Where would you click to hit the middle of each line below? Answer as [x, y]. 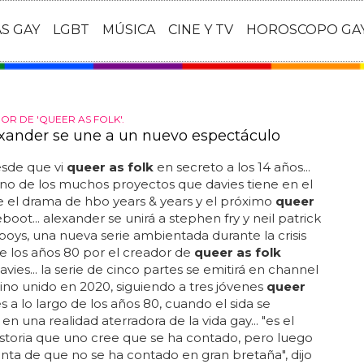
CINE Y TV [201, 30]
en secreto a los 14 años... [232, 167]
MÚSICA [129, 30]
